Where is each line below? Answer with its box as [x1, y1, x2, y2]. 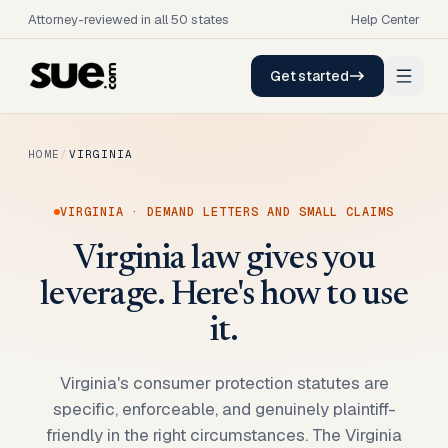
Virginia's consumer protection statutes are [59, 372, 389, 394]
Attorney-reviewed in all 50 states [28, 10, 229, 28]
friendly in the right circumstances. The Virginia [46, 424, 402, 446]
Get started [269, 67, 349, 85]
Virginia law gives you [73, 243, 375, 277]
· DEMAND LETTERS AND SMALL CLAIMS [123, 204, 395, 220]
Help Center [351, 10, 420, 28]
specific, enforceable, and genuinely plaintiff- [52, 398, 396, 420]
